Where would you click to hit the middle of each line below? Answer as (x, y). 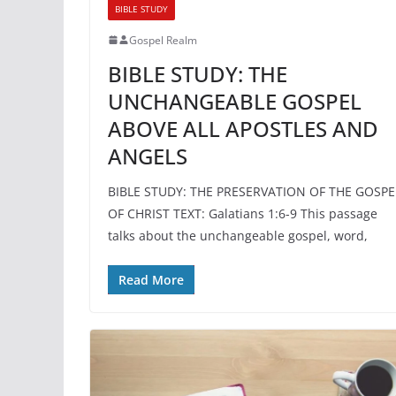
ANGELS (148, 156)
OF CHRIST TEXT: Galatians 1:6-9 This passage (243, 213)
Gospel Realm (163, 40)
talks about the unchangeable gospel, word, (238, 235)
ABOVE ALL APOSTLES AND (243, 128)
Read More (151, 279)
